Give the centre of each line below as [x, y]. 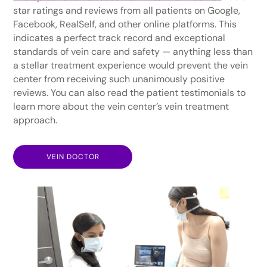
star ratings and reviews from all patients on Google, [127, 10]
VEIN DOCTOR [73, 156]
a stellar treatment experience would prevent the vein [131, 65]
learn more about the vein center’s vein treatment [121, 106]
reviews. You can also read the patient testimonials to [130, 92]
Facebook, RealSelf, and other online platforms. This [125, 24]
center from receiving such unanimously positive [119, 79]
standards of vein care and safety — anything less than [133, 51]
